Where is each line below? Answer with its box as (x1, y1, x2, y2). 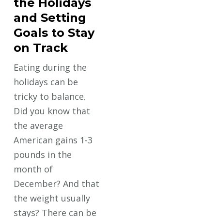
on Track (14, 40, 68, 55)
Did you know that (14, 105, 91, 117)
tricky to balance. (14, 90, 86, 102)
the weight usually (14, 192, 91, 204)
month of (14, 163, 53, 175)
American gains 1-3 (14, 134, 93, 146)
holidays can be (14, 76, 78, 88)
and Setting (14, 10, 87, 25)
